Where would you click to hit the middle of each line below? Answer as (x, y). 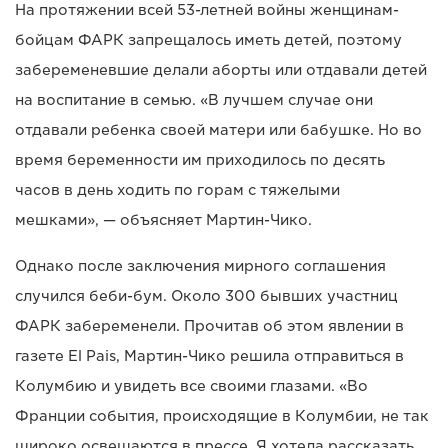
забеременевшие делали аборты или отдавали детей (221, 69)
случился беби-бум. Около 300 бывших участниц (206, 295)
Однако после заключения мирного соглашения (200, 265)
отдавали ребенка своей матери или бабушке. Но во (218, 129)
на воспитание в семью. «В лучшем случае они (194, 99)
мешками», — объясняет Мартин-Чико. (163, 219)
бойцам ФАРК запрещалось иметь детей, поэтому (208, 39)
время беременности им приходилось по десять (200, 159)
